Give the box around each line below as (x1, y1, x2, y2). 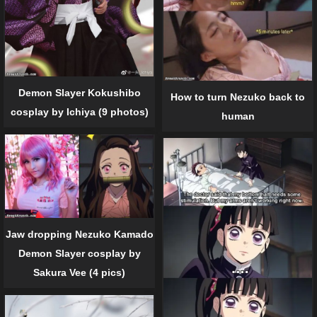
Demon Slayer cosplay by (18, 247, 141, 259)
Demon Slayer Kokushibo (18, 87, 141, 99)
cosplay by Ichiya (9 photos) (10, 106, 149, 118)
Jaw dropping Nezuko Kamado (5, 228, 154, 240)
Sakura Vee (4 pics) (33, 266, 125, 278)
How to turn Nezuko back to (171, 91, 305, 103)
